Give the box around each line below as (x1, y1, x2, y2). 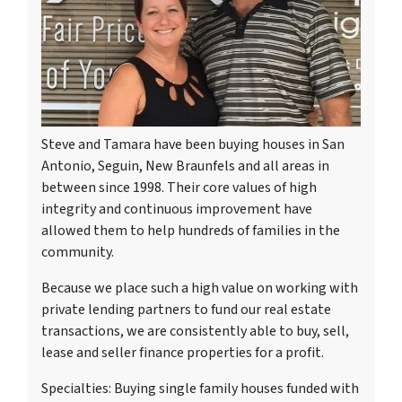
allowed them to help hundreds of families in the (41, 220, 340, 240)
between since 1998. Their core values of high (41, 177, 317, 197)
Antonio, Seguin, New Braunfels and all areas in (41, 155, 329, 176)
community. (41, 241, 114, 262)
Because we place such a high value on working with (41, 277, 358, 298)
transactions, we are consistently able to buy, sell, (41, 320, 349, 341)
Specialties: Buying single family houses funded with (41, 378, 359, 398)
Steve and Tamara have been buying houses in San (41, 134, 345, 154)
